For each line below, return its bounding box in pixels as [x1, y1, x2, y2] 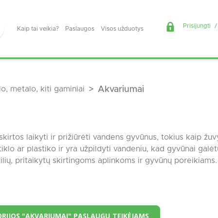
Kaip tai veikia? [17, 26, 59, 32]
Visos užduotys [100, 26, 144, 32]
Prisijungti [183, 23, 211, 29]
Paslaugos [65, 26, 95, 32]
